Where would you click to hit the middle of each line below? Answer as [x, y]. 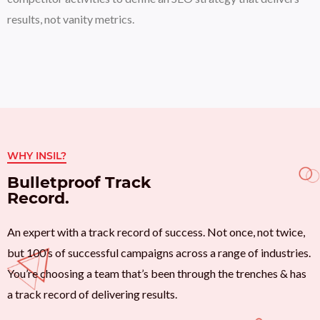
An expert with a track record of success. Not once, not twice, [156, 232]
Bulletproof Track [79, 183]
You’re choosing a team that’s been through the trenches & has [157, 274]
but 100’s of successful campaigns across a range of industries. [159, 253]
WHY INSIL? [37, 156]
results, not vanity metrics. [71, 19]
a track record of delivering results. [92, 294]
